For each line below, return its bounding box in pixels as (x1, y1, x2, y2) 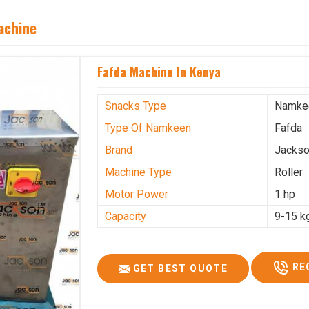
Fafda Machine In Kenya (97, 63, 221, 81)
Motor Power (105, 188, 169, 201)
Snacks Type (105, 99, 167, 113)
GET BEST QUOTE (130, 263, 228, 275)
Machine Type (105, 166, 172, 179)
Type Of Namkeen (105, 121, 192, 135)
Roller (275, 166, 303, 179)
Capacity (105, 210, 147, 223)
